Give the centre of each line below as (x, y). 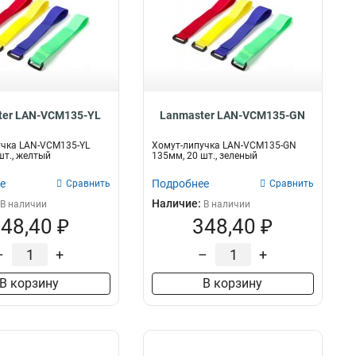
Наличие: (177, 203)
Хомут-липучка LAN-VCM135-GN (224, 145)
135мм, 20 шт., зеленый (204, 156)
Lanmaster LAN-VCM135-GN (233, 115)
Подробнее (180, 184)
